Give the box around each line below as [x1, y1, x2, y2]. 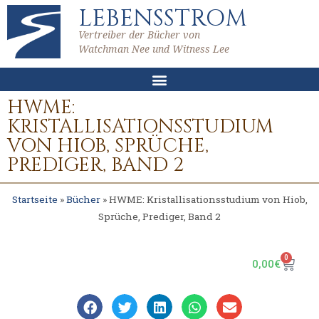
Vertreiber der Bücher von [78, 28, 200, 41]
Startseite [11, 193, 58, 206]
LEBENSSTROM [78, 3, 247, 34]
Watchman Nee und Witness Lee [78, 42, 229, 56]
